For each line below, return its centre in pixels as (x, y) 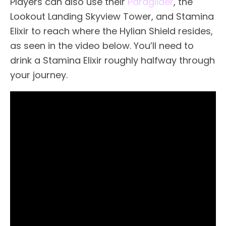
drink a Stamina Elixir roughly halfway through (112, 60)
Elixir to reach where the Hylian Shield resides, (111, 31)
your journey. (39, 75)
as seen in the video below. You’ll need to (102, 45)
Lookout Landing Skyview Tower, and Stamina (112, 16)
